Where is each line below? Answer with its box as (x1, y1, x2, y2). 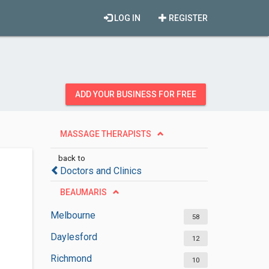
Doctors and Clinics (59, 165, 142, 177)
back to (58, 153, 85, 163)
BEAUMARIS (59, 187, 107, 197)
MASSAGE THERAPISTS (59, 129, 151, 139)
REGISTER (167, 13, 208, 23)
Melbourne (50, 210, 95, 221)
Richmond (50, 253, 92, 264)
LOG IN (112, 13, 141, 23)
